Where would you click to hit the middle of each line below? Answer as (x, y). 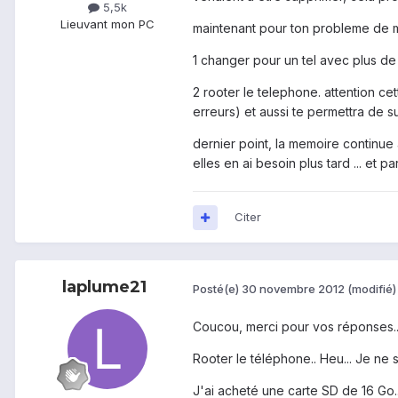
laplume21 (104, 287)
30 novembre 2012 (293, 288)
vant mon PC (119, 24)
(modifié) (372, 288)
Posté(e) (217, 288)
